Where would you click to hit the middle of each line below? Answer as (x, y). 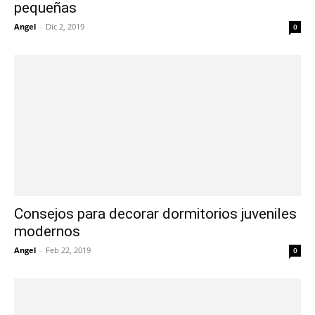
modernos (47, 232)
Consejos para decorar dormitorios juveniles (155, 214)
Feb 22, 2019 (68, 250)
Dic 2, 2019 (65, 26)
